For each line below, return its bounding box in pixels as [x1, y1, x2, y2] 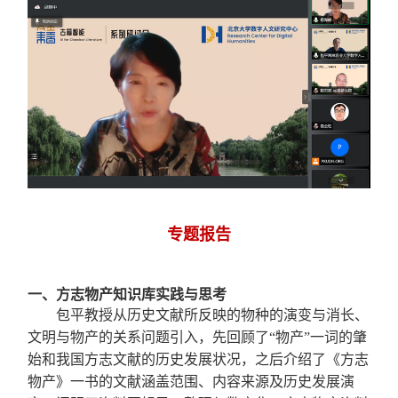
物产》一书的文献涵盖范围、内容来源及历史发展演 [28, 373, 355, 389]
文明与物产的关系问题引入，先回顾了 [28, 329, 270, 345]
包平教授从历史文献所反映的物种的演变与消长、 [56, 306, 370, 322]
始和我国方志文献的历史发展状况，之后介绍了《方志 [28, 351, 370, 367]
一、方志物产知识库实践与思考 [28, 286, 227, 302]
